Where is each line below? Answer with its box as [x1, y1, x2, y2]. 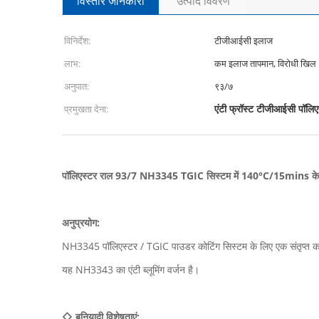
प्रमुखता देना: [64, 103, 108, 115]
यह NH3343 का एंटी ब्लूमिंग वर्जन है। [62, 263, 199, 276]
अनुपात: [64, 80, 89, 93]
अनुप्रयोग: [62, 216, 100, 229]
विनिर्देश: [64, 34, 90, 47]
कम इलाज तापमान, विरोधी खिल [214, 57, 316, 70]
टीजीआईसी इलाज [214, 34, 273, 47]
